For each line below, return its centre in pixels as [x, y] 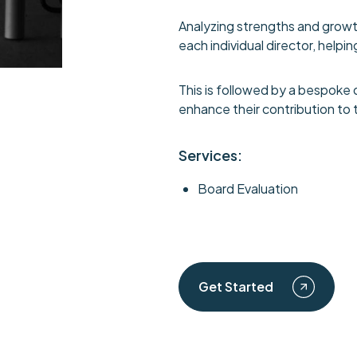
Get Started [236, 286]
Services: [210, 155]
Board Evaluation [248, 188]
